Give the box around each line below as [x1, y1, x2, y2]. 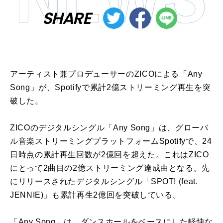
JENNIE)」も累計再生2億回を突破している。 [10, 191, 181, 199]
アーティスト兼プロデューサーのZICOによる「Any [10, 70, 203, 78]
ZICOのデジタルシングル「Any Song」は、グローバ [10, 123, 209, 132]
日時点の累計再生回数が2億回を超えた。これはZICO [10, 150, 209, 159]
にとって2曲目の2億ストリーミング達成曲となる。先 [10, 164, 210, 172]
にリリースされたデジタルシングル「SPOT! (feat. [10, 177, 198, 186]
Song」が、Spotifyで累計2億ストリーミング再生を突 [10, 83, 211, 92]
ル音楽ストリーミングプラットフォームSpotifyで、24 [10, 137, 212, 145]
